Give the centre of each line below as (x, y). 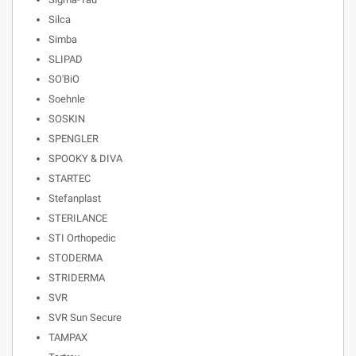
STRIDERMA (77, 278)
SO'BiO (64, 79)
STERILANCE (78, 218)
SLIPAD (66, 59)
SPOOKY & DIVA (85, 159)
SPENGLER (74, 139)
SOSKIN (67, 119)
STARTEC (70, 178)
